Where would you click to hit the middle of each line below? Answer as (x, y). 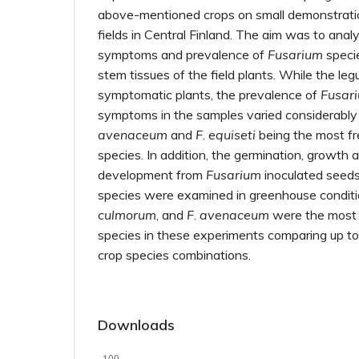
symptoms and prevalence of (183, 54)
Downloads (136, 325)
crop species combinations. (174, 255)
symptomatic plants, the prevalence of (209, 95)
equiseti (232, 135)
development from (152, 175)
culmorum (127, 215)
